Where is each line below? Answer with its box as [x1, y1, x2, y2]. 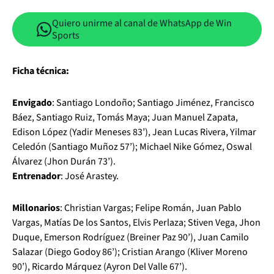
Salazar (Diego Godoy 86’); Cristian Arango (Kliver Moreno [12, 245, 248, 259]
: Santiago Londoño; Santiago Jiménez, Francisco [52, 96, 254, 109]
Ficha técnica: [12, 64, 69, 78]
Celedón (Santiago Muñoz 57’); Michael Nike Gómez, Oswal [12, 140, 252, 154]
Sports [52, 29, 80, 42]
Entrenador [12, 169, 61, 183]
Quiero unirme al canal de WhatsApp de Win [52, 17, 232, 30]
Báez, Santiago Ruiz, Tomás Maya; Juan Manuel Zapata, [12, 111, 238, 124]
